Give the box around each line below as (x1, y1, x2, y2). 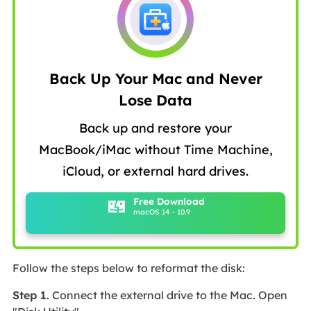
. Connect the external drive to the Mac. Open (46, 287, 287, 302)
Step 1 (12, 287, 47, 302)
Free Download (133, 195, 205, 208)
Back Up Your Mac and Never (49, 69, 262, 87)
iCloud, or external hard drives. (62, 162, 249, 179)
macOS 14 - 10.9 (133, 207, 190, 217)
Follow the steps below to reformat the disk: (12, 260, 245, 275)
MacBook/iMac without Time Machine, (38, 141, 273, 158)
